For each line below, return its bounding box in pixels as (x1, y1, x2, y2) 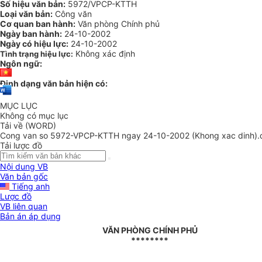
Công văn (53, 9, 92, 19)
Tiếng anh (9, 181, 50, 192)
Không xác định (75, 49, 135, 58)
